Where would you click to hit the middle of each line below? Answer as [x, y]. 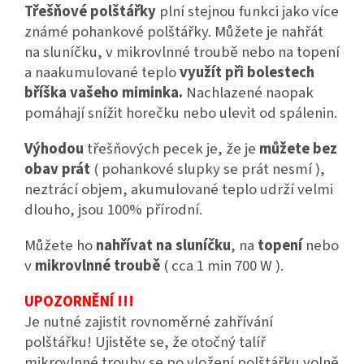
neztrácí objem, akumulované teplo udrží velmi [179, 190]
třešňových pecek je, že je [173, 149]
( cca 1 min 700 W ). [225, 266]
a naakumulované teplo [102, 73]
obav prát [59, 169]
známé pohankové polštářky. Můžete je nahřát [174, 32]
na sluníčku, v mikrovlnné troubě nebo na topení [182, 52]
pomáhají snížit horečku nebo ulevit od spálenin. [181, 113]
